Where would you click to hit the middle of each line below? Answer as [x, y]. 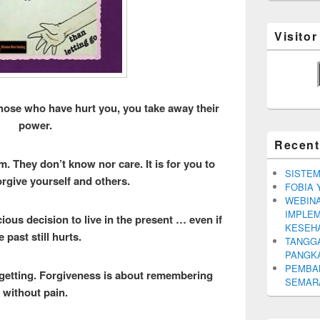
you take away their [171, 107]
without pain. [35, 292]
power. [35, 125]
